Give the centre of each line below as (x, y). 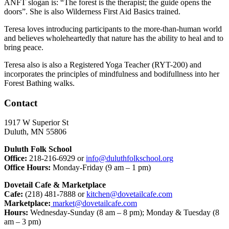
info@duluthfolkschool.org (130, 158)
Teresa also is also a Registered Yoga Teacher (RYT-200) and (103, 64)
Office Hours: (27, 168)
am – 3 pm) (22, 222)
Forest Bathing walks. (39, 83)
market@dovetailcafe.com (94, 203)
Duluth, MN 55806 (35, 132)
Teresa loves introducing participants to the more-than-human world (113, 29)
